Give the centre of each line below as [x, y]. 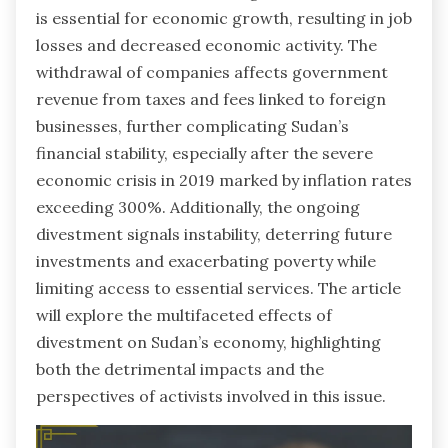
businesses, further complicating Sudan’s [192, 126]
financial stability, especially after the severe [204, 153]
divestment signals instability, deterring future [214, 234]
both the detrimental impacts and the [180, 369]
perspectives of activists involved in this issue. [211, 396]
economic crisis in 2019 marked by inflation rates [224, 180]
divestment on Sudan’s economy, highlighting [208, 342]
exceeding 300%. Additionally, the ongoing [198, 207]
